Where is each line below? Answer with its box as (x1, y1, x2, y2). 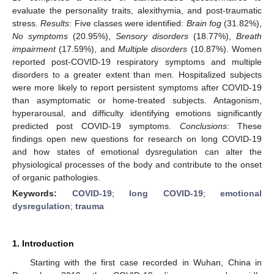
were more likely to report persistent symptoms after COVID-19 (12, 82, 262, 92)
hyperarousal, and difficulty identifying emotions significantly (12, 108, 262, 118)
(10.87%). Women (187, 43, 262, 54)
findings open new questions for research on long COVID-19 (12, 133, 262, 144)
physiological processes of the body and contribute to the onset (12, 159, 262, 169)
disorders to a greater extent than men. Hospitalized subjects (12, 69, 262, 80)
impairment (12, 43, 56, 54)
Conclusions (179, 120, 227, 131)
